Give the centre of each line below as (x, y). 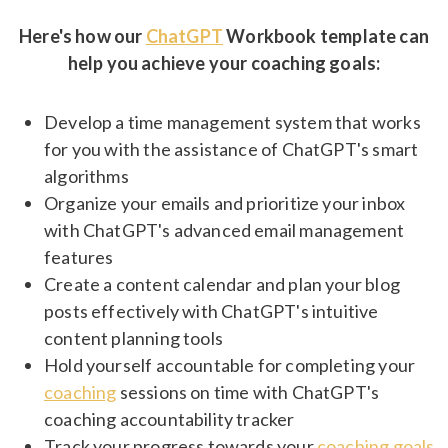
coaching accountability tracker (169, 419)
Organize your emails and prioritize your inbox (225, 203)
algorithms (86, 176)
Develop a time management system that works (232, 122)
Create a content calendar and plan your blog (222, 284)
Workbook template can (326, 36)
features (79, 257)
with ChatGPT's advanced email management (224, 230)
